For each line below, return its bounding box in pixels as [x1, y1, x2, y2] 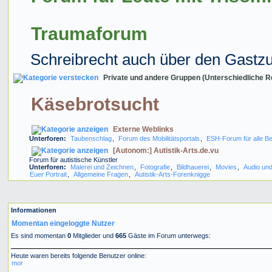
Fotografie [140, 163, 170, 171]
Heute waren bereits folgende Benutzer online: [10, 251, 146, 259]
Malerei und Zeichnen [70, 163, 134, 171]
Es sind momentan [10, 231, 67, 239]
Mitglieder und [70, 231, 115, 239]
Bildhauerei [176, 163, 209, 171]
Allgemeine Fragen [73, 170, 128, 178]
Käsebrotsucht [30, 93, 159, 114]
